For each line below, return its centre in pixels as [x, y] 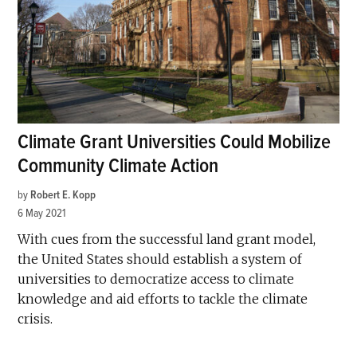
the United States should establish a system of [160, 259]
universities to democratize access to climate [156, 279]
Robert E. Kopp [63, 194]
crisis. [35, 318]
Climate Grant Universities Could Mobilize [175, 142]
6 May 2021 [42, 213]
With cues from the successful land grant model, [167, 239]
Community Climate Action [118, 166]
